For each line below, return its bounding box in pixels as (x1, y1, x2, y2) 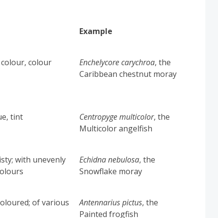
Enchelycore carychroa (79, 56, 155, 68)
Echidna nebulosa (79, 154, 140, 165)
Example (79, 25, 113, 36)
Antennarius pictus (79, 197, 143, 208)
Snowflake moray (79, 165, 143, 177)
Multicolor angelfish (79, 123, 153, 134)
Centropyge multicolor (79, 111, 154, 122)
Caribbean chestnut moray (79, 68, 177, 79)
